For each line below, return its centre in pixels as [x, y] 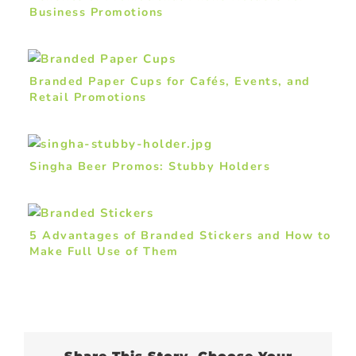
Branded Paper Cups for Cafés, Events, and [170, 81]
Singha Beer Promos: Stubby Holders [150, 166]
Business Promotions [97, 12]
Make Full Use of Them [104, 251]
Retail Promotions [88, 97]
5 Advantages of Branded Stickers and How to [180, 235]
